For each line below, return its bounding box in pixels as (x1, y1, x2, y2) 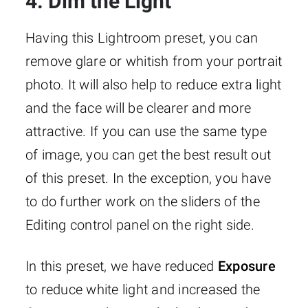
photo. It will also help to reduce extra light (25, 76, 282, 93)
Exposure (217, 258, 276, 275)
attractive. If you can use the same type (25, 123, 267, 140)
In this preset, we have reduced (25, 258, 218, 275)
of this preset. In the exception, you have (25, 170, 272, 187)
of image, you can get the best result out (25, 146, 272, 164)
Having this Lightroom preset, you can (25, 30, 258, 47)
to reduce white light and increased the (25, 281, 261, 298)
